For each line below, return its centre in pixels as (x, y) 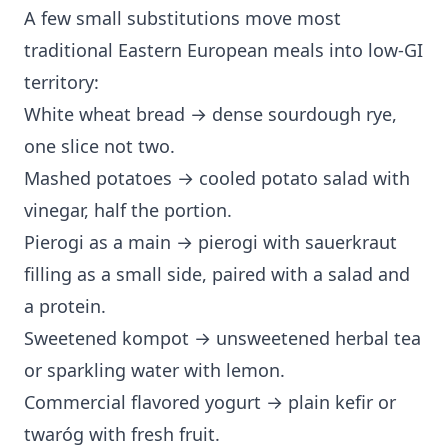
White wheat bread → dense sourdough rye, (210, 114)
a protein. (65, 306)
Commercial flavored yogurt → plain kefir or (210, 402)
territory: (61, 82)
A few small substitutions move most (182, 18)
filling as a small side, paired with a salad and (217, 274)
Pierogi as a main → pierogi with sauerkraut (210, 242)
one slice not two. (99, 146)
